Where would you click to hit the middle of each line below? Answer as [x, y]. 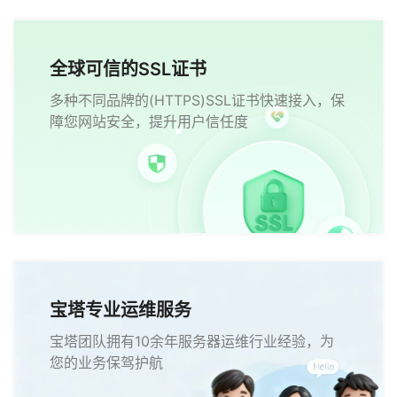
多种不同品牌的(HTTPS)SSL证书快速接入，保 [197, 100]
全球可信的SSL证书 [128, 69]
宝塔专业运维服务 [121, 310]
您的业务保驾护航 [106, 362]
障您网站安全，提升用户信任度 [149, 121]
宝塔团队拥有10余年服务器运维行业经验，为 [192, 341]
